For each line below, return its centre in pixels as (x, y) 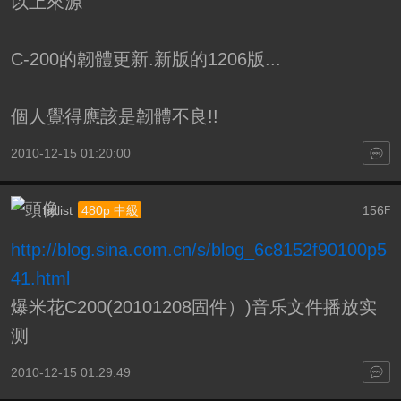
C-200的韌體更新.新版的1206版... (145, 60)
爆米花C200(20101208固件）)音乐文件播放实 (193, 307)
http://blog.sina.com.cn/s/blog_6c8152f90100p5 (198, 249)
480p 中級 (110, 211)
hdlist (57, 210)
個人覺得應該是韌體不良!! (114, 117)
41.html (40, 278)
